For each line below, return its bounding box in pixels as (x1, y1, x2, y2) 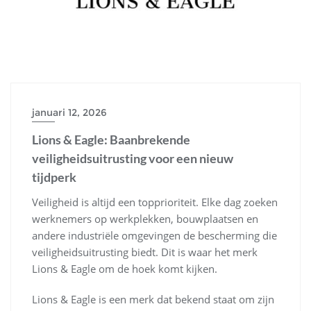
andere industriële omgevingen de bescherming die (32, 228, 277, 242)
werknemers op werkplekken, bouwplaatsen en (32, 211, 258, 226)
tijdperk (32, 169, 76, 185)
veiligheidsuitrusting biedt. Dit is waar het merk (32, 244, 258, 259)
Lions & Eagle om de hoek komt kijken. (32, 261, 217, 276)
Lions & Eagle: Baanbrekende (32, 131, 190, 147)
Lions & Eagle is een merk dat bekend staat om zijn (32, 292, 274, 306)
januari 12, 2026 (32, 106, 107, 119)
